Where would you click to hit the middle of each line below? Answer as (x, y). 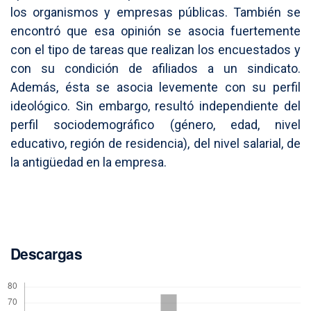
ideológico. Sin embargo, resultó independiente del (155, 106)
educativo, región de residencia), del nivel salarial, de (155, 144)
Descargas (47, 254)
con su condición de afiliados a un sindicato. (155, 69)
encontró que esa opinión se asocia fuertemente (155, 31)
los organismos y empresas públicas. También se (155, 12)
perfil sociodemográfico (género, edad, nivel (155, 125)
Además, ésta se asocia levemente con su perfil (155, 87)
